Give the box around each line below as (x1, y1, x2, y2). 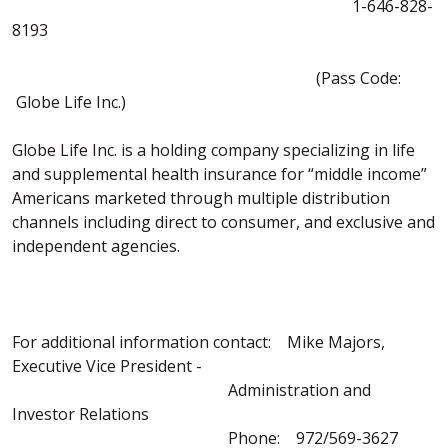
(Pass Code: (12, 67, 401, 89)
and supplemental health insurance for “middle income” (12, 163, 427, 185)
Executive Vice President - (12, 355, 202, 377)
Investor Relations (12, 403, 149, 425)
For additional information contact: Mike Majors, (12, 331, 385, 353)
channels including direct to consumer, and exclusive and (12, 211, 435, 233)
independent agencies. (12, 235, 188, 257)
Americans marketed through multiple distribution (12, 187, 390, 209)
